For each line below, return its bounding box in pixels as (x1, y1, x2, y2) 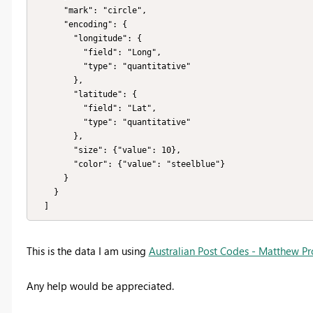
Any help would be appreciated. (26, 279, 174, 293)
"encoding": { (34, 19, 64, 29)
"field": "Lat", (34, 103, 83, 113)
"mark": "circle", (34, 5, 64, 15)
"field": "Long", (34, 47, 83, 57)
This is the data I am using (26, 244, 149, 259)
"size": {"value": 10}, (34, 145, 73, 155)
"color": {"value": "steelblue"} (34, 159, 73, 169)
